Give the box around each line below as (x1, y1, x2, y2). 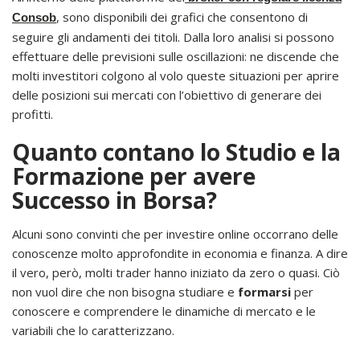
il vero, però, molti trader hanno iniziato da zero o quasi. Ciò (12, 264, 340, 281)
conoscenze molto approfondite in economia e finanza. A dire (12, 245, 348, 262)
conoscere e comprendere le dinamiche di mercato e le (12, 303, 316, 320)
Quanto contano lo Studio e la (12, 137, 341, 168)
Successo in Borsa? (12, 185, 217, 216)
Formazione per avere (12, 161, 256, 192)
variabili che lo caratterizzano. (12, 322, 174, 339)
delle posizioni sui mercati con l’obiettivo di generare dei (12, 87, 321, 104)
